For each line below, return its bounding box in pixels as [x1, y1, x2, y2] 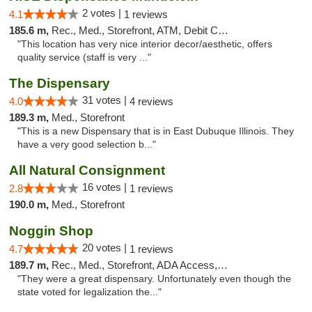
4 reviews [130, 95, 173, 107]
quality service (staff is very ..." [17, 52, 151, 63]
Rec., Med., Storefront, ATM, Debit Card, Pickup [52, 24, 218, 36]
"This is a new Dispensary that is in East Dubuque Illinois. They [17, 126, 294, 136]
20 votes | [82, 242, 130, 253]
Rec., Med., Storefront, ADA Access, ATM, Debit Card [52, 259, 217, 271]
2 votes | [82, 7, 124, 19]
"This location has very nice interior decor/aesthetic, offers [17, 39, 272, 49]
